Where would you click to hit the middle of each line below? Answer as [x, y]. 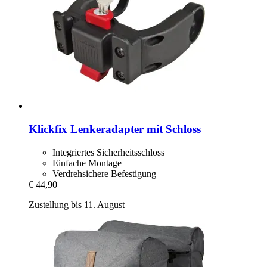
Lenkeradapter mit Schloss [134, 129]
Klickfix [48, 129]
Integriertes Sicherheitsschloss [108, 152]
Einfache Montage [87, 163]
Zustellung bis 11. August [77, 204]
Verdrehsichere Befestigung [104, 173]
